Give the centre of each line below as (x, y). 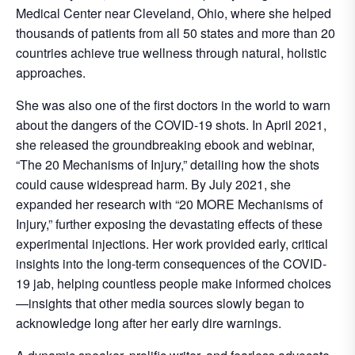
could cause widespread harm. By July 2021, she (153, 185)
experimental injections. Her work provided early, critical (172, 244)
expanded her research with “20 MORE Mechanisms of (169, 204)
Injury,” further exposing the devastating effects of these (169, 224)
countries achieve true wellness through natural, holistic (171, 53)
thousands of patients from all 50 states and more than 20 (176, 33)
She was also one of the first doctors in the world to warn (173, 105)
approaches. (51, 73)
